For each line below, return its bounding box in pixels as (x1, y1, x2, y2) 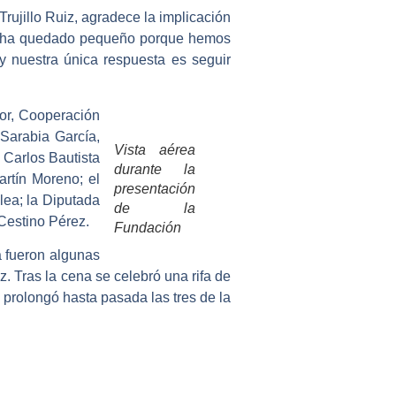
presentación (114, 180, 195, 196)
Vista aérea (114, 141, 195, 157)
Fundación (114, 219, 181, 235)
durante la (114, 161, 195, 177)
